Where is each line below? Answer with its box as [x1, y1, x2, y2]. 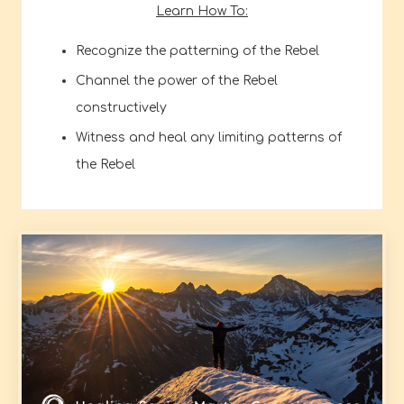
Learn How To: [156, 5, 248, 19]
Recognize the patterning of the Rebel [76, 44, 319, 59]
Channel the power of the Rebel [76, 74, 278, 88]
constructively [76, 101, 167, 115]
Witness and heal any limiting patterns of [76, 130, 342, 144]
